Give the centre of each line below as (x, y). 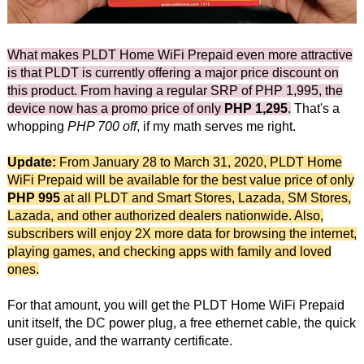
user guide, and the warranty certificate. (119, 340)
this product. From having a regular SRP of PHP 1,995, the (175, 90)
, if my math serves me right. (216, 126)
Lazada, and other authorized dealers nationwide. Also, (165, 215)
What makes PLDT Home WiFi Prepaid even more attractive (180, 54)
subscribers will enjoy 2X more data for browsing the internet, (182, 233)
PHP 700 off (102, 126)
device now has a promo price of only (115, 108)
